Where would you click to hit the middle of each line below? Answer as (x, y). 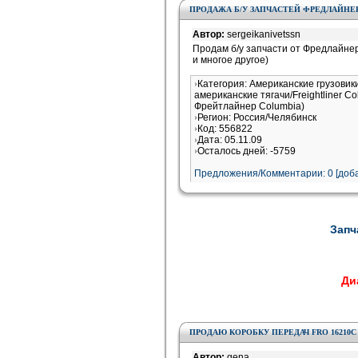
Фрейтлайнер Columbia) (249, 106)
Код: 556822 (225, 129)
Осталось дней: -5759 (247, 151)
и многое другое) (231, 60)
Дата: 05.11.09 (230, 140)
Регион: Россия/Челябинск (257, 117)
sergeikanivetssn (264, 34)
